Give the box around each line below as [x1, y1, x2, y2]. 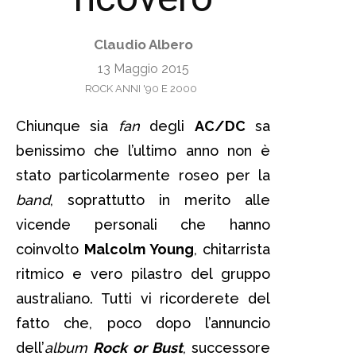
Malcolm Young [84, 240, 194, 257]
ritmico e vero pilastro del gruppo [16, 265, 270, 282]
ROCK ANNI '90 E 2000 [85, 82, 197, 95]
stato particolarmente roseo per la [16, 166, 270, 184]
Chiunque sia [16, 117, 118, 134]
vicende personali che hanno [16, 215, 270, 233]
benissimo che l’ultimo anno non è [16, 141, 270, 159]
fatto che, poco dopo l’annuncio [16, 314, 270, 331]
